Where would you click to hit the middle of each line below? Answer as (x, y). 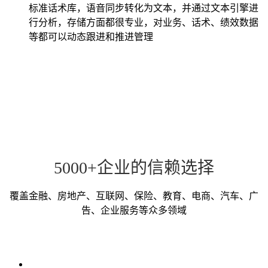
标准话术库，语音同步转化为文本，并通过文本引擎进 (144, 8)
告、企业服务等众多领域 (134, 211)
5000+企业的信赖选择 (134, 168)
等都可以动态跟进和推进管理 (91, 36)
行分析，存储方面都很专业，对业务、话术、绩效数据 (144, 22)
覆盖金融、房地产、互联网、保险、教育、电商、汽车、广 (134, 196)
